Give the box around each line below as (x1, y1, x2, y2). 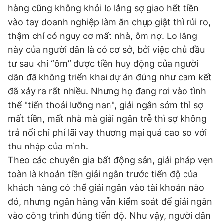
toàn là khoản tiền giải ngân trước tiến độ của (8, 169, 198, 179)
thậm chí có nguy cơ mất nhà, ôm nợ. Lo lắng (8, 31, 197, 41)
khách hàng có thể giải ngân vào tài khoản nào (8, 183, 204, 193)
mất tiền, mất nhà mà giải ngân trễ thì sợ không (8, 113, 207, 124)
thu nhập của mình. (8, 141, 88, 151)
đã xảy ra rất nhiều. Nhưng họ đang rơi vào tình (8, 86, 206, 96)
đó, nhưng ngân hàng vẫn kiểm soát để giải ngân (8, 196, 212, 207)
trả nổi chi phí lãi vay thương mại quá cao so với (8, 127, 207, 138)
